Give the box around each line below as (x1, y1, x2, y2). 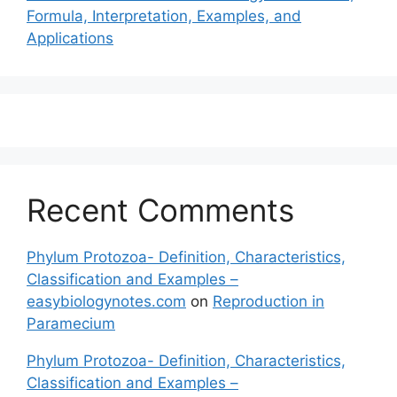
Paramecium (27, 314, 115, 332)
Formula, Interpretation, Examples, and (27, 6, 301, 25)
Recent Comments (27, 191, 294, 229)
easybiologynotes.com (27, 292, 186, 310)
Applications (27, 28, 113, 47)
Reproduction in (213, 292, 324, 310)
